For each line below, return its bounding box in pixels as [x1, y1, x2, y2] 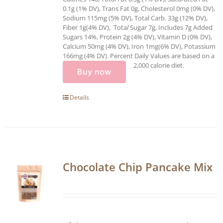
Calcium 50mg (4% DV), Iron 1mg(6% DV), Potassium [63, 41, 216, 51]
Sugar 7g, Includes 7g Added [130, 22, 213, 32]
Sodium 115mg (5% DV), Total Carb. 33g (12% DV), [63, 13, 208, 22]
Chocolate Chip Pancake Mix [63, 159, 213, 174]
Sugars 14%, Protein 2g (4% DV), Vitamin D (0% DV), [63, 32, 212, 41]
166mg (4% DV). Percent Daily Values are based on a [63, 51, 215, 60]
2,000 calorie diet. [133, 60, 184, 70]
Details [70, 93, 89, 102]
